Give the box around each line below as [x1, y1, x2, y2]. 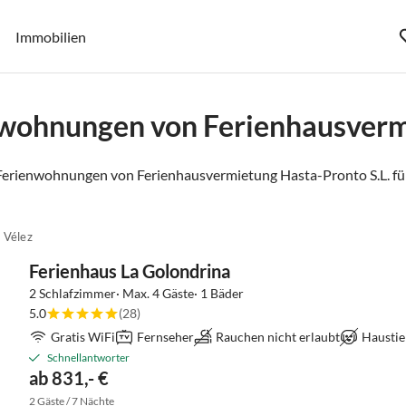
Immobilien [15, 27, 87, 45]
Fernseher [137, 329, 194, 344]
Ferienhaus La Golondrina [29, 260, 230, 282]
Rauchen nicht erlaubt [216, 329, 340, 344]
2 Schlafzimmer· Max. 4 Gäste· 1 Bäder [29, 285, 244, 301]
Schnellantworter [47, 351, 130, 364]
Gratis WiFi [51, 329, 115, 344]
